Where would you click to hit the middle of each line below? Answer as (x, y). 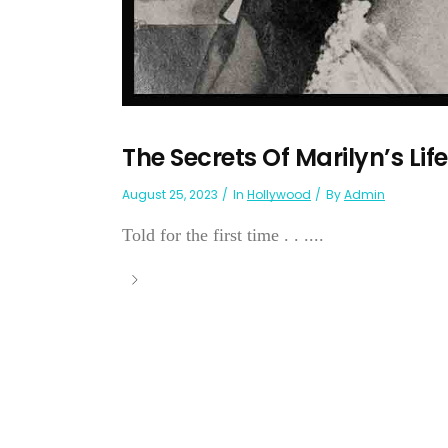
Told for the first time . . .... (223, 235)
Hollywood (279, 195)
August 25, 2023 (170, 195)
